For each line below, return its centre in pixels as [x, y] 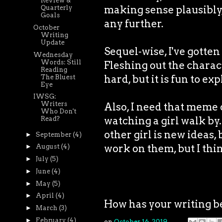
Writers [54, 104]
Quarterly [57, 8]
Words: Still [61, 62]
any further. [134, 23]
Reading [54, 69]
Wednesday [53, 55]
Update [53, 42]
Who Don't [59, 111]
